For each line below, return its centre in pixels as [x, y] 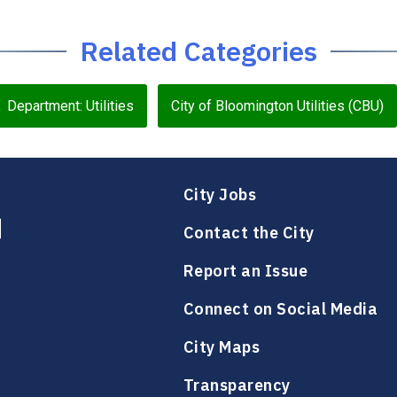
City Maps [221, 347]
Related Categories [198, 51]
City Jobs [219, 195]
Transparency [237, 385]
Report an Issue [245, 271]
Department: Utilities [70, 106]
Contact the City [249, 233]
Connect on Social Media [280, 309]
